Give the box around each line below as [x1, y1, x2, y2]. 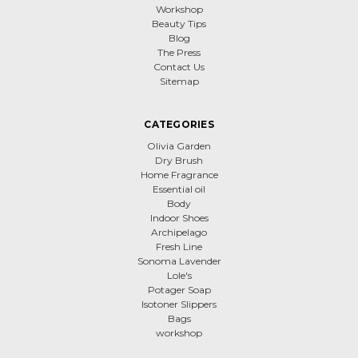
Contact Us [153, 60, 205, 73]
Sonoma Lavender [137, 254, 221, 267]
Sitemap [159, 74, 199, 87]
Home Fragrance [140, 168, 218, 181]
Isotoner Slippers [141, 297, 217, 310]
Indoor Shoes [149, 211, 209, 224]
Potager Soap [147, 283, 211, 296]
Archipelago [151, 225, 207, 238]
